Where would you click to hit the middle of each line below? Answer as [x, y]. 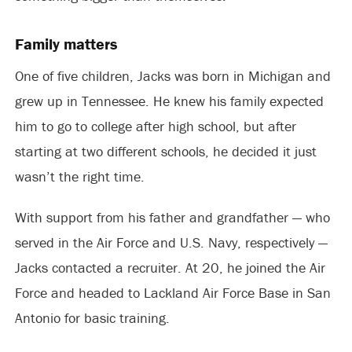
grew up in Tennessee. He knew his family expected [169, 101]
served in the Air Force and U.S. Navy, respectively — [171, 242]
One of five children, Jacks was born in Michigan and [172, 76]
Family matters [66, 44]
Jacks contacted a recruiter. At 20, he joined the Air [170, 268]
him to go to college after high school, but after [155, 126]
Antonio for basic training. [92, 318]
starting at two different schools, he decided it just [165, 151]
